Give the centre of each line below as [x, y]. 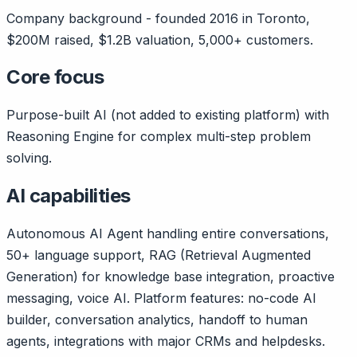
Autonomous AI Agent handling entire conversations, [168, 234]
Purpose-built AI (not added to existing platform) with [168, 115]
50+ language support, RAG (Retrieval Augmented [159, 255]
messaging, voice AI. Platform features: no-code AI [161, 298]
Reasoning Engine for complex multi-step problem [159, 137]
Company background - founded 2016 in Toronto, [158, 18]
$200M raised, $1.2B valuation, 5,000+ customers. [160, 39]
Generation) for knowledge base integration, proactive [171, 277]
